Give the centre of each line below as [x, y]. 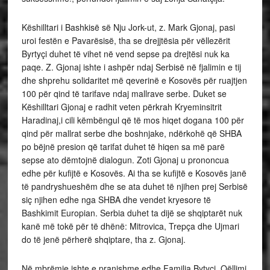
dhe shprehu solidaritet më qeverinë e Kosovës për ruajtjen [134, 80]
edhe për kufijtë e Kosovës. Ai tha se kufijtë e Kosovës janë [134, 173]
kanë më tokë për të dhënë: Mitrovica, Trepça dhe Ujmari [130, 226]
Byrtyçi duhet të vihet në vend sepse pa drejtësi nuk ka [125, 54]
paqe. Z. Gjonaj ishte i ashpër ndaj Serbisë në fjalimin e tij [131, 67]
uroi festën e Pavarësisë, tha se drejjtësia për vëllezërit [126, 40]
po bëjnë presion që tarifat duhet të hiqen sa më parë [123, 146]
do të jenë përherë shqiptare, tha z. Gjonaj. [103, 239]
